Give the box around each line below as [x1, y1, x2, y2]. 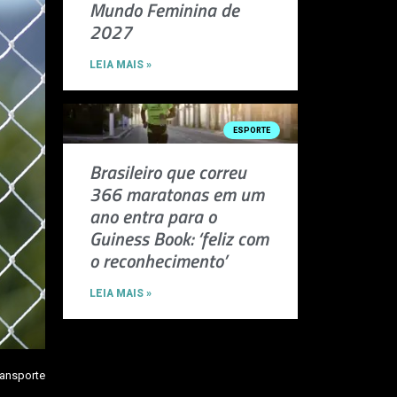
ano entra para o [90, 202, 216, 231]
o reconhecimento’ [90, 246, 227, 276]
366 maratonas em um [90, 180, 264, 209]
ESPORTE [233, 125, 271, 135]
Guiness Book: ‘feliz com [90, 224, 269, 253]
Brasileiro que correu [90, 158, 246, 187]
